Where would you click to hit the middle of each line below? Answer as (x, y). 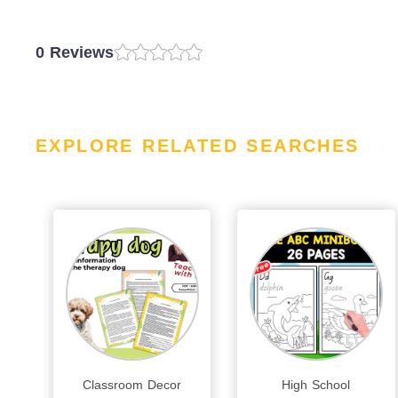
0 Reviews (75, 52)
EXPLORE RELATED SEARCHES (198, 146)
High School (316, 385)
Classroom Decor (132, 385)
